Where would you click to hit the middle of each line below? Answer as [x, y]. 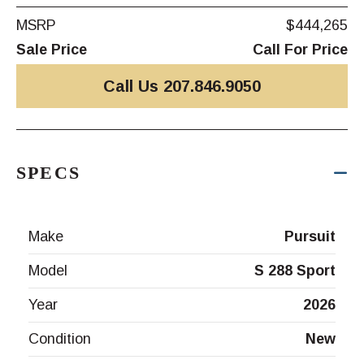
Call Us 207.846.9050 [182, 87]
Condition [60, 339]
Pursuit [310, 237]
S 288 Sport [295, 271]
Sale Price [52, 50]
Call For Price [300, 50]
